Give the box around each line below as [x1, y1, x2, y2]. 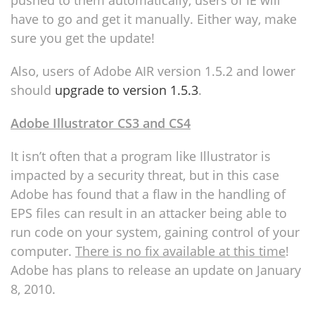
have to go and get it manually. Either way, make [11, 11, 297, 27]
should [11, 82, 55, 98]
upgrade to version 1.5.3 [55, 82, 198, 98]
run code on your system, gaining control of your [11, 224, 300, 240]
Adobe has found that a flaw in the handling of [11, 186, 285, 202]
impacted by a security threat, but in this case [11, 167, 279, 184]
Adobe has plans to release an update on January [11, 262, 301, 278]
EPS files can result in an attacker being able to [11, 205, 287, 221]
